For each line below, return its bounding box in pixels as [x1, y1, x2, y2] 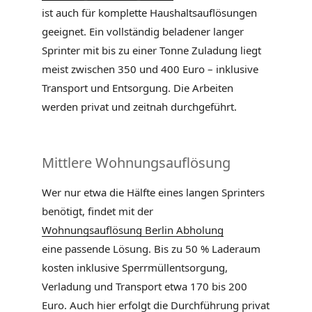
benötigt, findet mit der [42, 203, 153, 218]
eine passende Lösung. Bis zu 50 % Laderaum [42, 241, 260, 256]
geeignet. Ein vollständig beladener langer [42, 24, 244, 39]
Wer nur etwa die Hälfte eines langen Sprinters [42, 185, 265, 199]
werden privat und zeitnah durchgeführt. [42, 100, 237, 114]
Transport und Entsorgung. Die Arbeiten [42, 81, 233, 95]
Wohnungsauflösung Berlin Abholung [42, 222, 224, 237]
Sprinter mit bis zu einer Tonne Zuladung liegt [42, 43, 261, 58]
